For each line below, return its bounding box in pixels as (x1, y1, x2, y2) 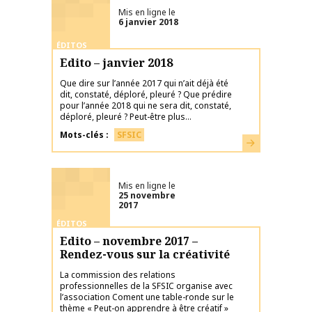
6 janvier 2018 (118, 16, 178, 29)
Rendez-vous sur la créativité (60, 247, 230, 262)
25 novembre (118, 189, 175, 202)
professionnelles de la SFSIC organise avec (60, 280, 233, 292)
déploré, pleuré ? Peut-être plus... (60, 111, 192, 123)
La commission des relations (60, 269, 175, 281)
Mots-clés (60, 129, 104, 141)
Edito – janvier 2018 (60, 55, 173, 70)
